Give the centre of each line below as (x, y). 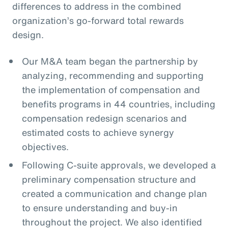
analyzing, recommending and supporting (112, 75)
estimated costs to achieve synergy (98, 132)
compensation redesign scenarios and (104, 118)
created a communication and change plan (114, 193)
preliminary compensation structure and (109, 179)
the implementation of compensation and (111, 89)
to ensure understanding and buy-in (99, 207)
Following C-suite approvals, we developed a (119, 165)
